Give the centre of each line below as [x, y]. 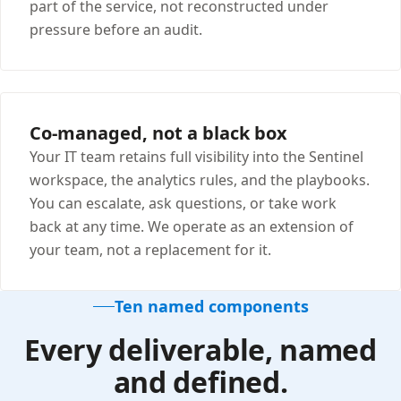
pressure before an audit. [116, 29]
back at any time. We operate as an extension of [192, 226]
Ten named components [211, 306]
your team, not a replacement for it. [150, 249]
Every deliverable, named [200, 349]
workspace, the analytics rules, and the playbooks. [200, 179]
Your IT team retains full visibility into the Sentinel [196, 156]
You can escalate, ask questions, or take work [183, 203]
